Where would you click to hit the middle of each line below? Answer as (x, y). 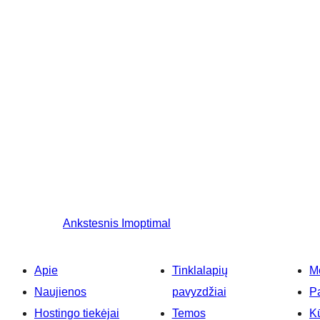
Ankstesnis (91, 224)
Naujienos (60, 292)
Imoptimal (146, 224)
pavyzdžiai (199, 292)
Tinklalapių (200, 271)
